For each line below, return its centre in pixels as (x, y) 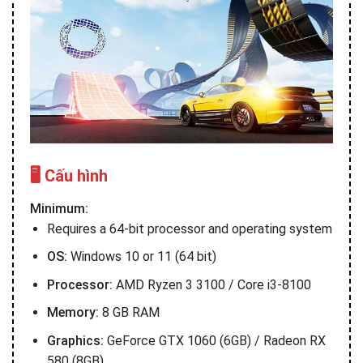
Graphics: (75, 340)
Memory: (73, 313)
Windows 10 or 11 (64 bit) (141, 257)
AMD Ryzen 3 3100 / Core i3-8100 (211, 284)
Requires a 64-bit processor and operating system (189, 228)
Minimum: (59, 208)
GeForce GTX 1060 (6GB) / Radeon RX (214, 340)
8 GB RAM (129, 313)
